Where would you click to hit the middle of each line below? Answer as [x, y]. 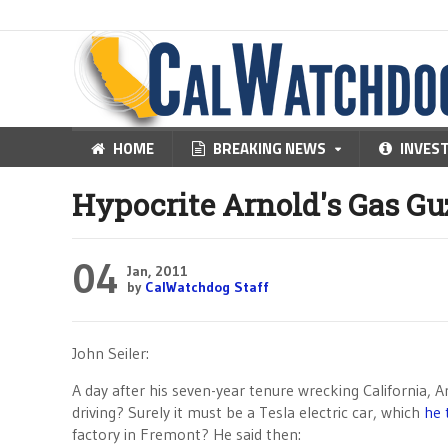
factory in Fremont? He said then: [186, 434]
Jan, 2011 [157, 271]
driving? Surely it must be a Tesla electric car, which [248, 412]
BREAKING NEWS [269, 148]
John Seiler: [110, 353]
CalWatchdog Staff [207, 287]
